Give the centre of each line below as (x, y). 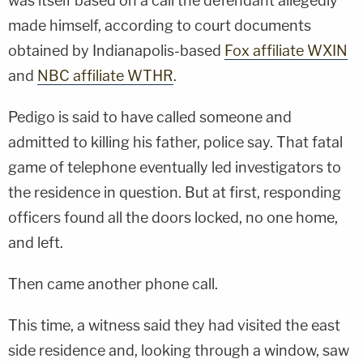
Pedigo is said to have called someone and (150, 117)
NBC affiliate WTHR (105, 75)
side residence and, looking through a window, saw (179, 350)
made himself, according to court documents (160, 25)
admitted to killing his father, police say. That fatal (175, 142)
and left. (36, 242)
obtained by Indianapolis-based (116, 50)
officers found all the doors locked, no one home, (173, 217)
